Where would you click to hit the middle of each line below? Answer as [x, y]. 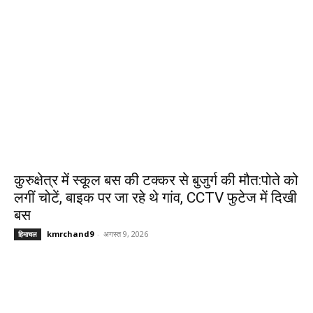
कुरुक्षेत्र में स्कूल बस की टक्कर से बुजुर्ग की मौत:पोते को [156, 181]
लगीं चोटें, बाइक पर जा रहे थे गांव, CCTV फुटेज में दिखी [155, 198]
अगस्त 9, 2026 [126, 234]
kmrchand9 [70, 234]
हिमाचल [28, 234]
